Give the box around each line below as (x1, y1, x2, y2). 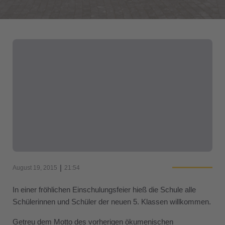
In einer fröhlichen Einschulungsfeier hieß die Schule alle (13, 185, 196, 194)
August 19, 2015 (13, 164, 57, 171)
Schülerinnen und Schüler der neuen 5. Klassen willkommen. (13, 197, 211, 206)
